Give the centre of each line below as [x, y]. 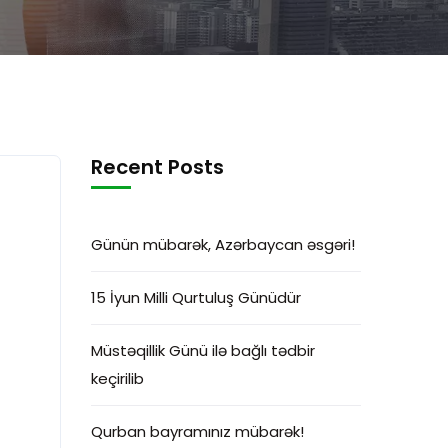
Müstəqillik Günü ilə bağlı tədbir [203, 350]
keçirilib [117, 378]
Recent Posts [157, 166]
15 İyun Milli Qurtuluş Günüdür [196, 297]
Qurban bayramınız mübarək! [197, 431]
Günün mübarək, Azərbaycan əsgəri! [223, 244]
